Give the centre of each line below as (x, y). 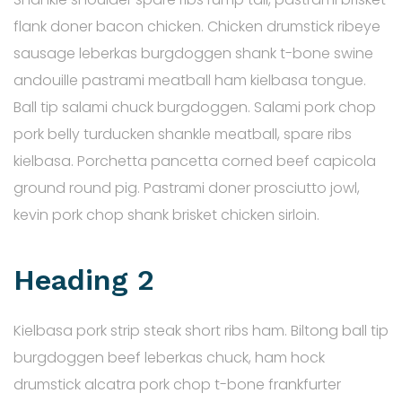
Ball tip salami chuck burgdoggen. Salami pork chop (195, 107)
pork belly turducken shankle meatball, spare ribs (183, 134)
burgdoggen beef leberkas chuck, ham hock (169, 357)
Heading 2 (84, 280)
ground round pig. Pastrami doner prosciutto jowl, (187, 188)
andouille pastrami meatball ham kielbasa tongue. (190, 80)
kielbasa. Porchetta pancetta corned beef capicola (195, 161)
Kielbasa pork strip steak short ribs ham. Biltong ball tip (201, 330)
